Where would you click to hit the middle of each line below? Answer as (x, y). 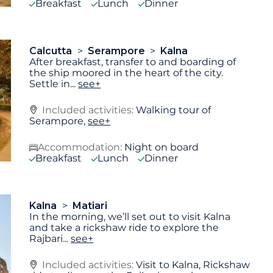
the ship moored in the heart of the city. (126, 73)
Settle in (50, 84)
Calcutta (52, 51)
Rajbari (46, 238)
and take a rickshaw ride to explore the (124, 227)
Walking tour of (174, 110)
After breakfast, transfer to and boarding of (133, 62)
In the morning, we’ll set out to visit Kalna (130, 216)
